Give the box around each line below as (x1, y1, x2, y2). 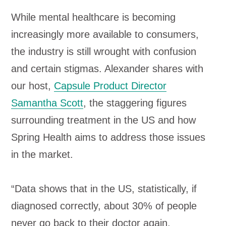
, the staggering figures (83, 97, 187, 108)
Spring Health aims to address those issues (11, 132, 206, 143)
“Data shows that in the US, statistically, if (11, 183, 197, 194)
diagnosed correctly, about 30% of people (11, 200, 197, 211)
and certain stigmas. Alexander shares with (11, 63, 204, 74)
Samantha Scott (11, 97, 84, 108)
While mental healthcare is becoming (11, 12, 176, 23)
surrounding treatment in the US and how (11, 115, 196, 126)
